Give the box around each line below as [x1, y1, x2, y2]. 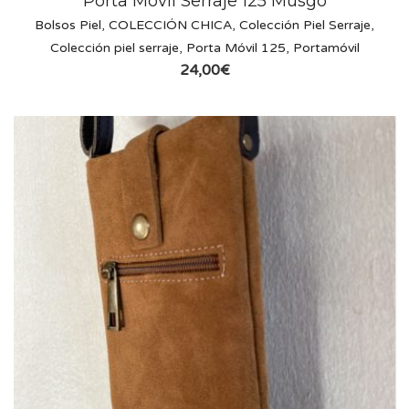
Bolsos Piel [35, 17, 101, 34]
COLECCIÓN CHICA [109, 17, 232, 34]
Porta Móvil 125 [185, 40, 286, 57]
